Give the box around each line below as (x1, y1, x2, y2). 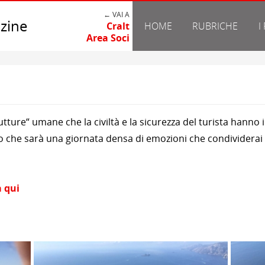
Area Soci (86, 31, 130, 44)
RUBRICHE (192, 20, 238, 33)
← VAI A (104, 9, 130, 19)
